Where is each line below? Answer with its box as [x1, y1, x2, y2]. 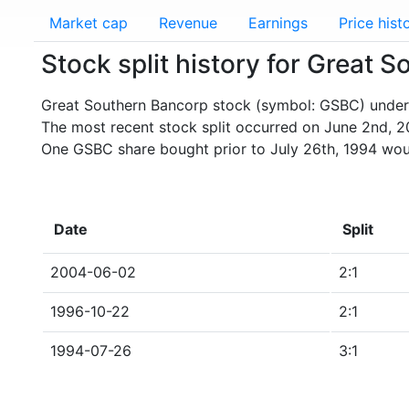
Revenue [159, 14, 217, 32]
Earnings [248, 14, 308, 32]
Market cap [49, 14, 128, 32]
